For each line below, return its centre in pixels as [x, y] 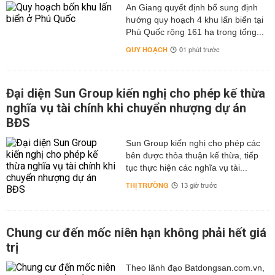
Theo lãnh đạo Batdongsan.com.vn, [195, 268]
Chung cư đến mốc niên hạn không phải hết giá [136, 233]
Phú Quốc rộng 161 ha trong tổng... [195, 32]
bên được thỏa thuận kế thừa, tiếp [192, 155]
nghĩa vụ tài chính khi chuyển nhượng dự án [126, 108]
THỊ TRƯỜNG [147, 186]
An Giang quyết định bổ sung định [192, 7]
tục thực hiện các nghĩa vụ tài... [186, 168]
